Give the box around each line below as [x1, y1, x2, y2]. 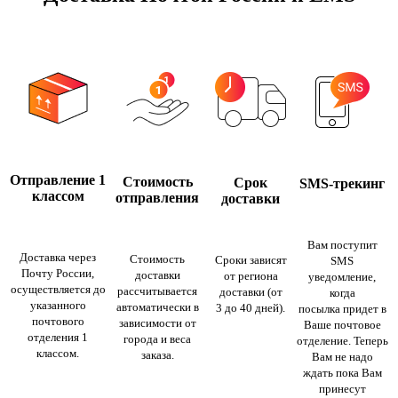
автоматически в [115, 299, 199, 314]
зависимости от [118, 315, 196, 330]
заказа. [140, 347, 174, 362]
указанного [29, 298, 86, 312]
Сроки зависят [214, 252, 287, 267]
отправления [115, 189, 199, 205]
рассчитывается [117, 283, 197, 298]
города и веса [123, 331, 191, 346]
